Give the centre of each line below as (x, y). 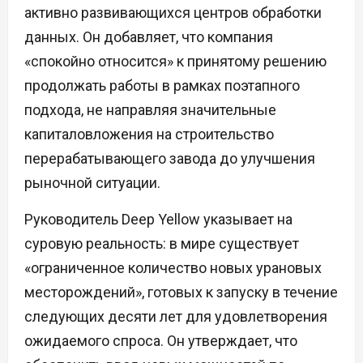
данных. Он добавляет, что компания (149, 37)
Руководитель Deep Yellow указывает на (158, 220)
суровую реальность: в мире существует (162, 244)
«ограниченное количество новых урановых (173, 268)
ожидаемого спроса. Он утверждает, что (161, 341)
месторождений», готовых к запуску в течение (181, 293)
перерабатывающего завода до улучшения (170, 159)
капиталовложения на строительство (149, 135)
